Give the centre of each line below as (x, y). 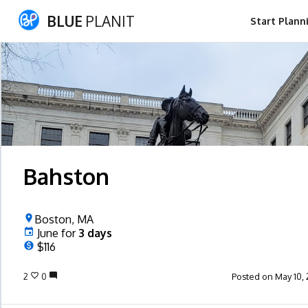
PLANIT (109, 21)
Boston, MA (64, 219)
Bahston (66, 176)
